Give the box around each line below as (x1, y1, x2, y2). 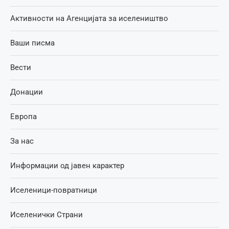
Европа (10, 111, 37, 121)
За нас (10, 136, 34, 146)
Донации (10, 87, 43, 97)
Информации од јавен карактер (10, 161, 124, 170)
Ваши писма (10, 38, 55, 48)
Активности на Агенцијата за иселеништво (10, 13, 168, 23)
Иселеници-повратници (10, 185, 97, 195)
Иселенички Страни (10, 210, 83, 219)
